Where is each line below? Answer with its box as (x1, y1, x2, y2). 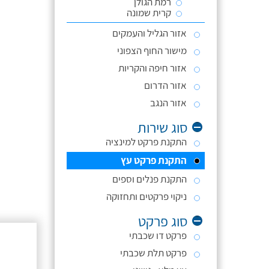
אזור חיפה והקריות (118, 61, 187, 74)
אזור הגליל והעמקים (112, 26, 187, 40)
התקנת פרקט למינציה (106, 135, 187, 148)
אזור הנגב (150, 96, 187, 109)
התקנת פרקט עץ (121, 154, 187, 167)
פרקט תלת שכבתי (120, 246, 187, 259)
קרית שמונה (127, 6, 171, 19)
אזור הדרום (144, 79, 187, 92)
